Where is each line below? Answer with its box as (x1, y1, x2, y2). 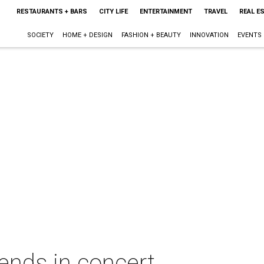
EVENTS (237, 31, 262, 39)
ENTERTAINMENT (139, 8, 192, 15)
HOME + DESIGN (62, 31, 113, 39)
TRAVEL (203, 8, 227, 15)
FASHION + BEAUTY (121, 31, 181, 39)
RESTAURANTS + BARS (16, 8, 87, 15)
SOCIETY (27, 31, 54, 39)
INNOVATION (189, 31, 229, 39)
